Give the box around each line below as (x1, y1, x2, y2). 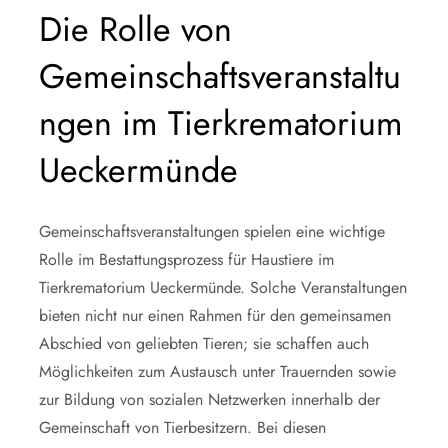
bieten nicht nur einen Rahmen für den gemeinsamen (39, 303, 391, 327)
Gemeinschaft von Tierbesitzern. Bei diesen (39, 415, 326, 439)
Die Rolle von (39, 4, 232, 54)
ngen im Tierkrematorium (39, 98, 403, 148)
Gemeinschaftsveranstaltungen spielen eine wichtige (39, 219, 385, 243)
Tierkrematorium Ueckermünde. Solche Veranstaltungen (39, 275, 407, 299)
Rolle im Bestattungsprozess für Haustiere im (39, 247, 334, 271)
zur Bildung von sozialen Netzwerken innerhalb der (39, 387, 380, 411)
